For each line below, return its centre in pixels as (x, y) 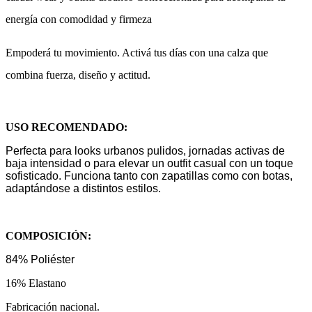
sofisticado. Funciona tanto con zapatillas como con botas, (149, 175)
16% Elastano (36, 283)
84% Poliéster (40, 259)
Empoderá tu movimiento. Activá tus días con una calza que (137, 52)
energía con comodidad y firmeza (79, 19)
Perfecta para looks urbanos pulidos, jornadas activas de (145, 150)
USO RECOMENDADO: (67, 127)
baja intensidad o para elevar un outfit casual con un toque (149, 163)
